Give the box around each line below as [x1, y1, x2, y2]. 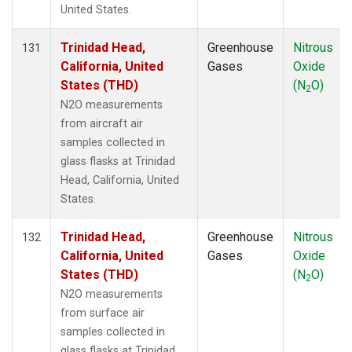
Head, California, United [60, 173, 179, 187]
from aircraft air [60, 116, 143, 130]
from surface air [60, 306, 145, 320]
